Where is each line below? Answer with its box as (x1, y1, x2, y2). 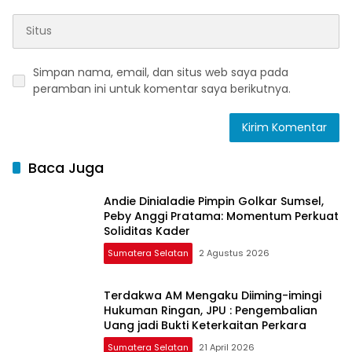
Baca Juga (28, 157, 104, 178)
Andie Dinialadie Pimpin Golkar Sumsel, (104, 193, 324, 210)
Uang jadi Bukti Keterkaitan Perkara (104, 317, 306, 334)
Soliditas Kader (104, 223, 190, 240)
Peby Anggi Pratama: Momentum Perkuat (104, 208, 339, 225)
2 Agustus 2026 (199, 247, 269, 260)
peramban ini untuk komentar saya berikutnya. (33, 80, 291, 97)
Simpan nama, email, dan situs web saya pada (33, 64, 288, 80)
